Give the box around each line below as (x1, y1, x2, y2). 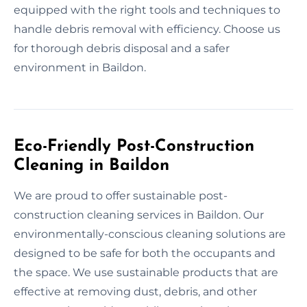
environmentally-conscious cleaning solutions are (14, 227, 286, 241)
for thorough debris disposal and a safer (14, 41, 230, 55)
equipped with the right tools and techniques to (14, 3, 280, 16)
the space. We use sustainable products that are (14, 265, 278, 279)
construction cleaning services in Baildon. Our (14, 208, 264, 221)
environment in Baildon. (14, 60, 146, 74)
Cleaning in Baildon (14, 157, 169, 174)
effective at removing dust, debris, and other (14, 284, 257, 298)
